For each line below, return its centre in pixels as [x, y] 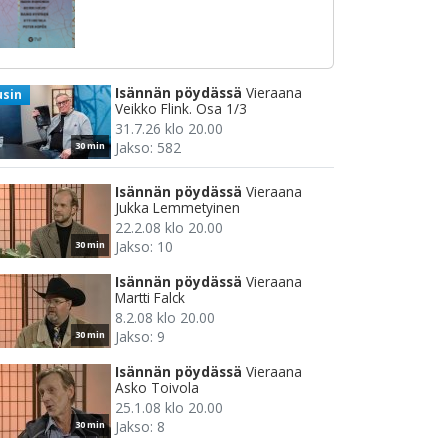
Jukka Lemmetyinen [177, 207]
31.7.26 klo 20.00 [169, 128]
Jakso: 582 [148, 147]
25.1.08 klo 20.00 [169, 407]
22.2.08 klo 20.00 [169, 227]
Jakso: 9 [140, 336]
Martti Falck [150, 297]
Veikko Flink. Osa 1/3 [181, 108]
